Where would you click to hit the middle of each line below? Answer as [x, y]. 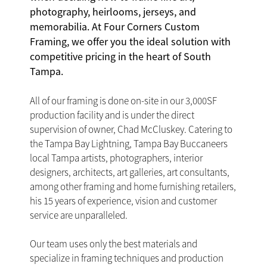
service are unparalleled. [79, 215]
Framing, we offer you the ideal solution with [130, 42]
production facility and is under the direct [112, 115]
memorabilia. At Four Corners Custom [115, 27]
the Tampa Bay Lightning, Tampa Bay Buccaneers [129, 144]
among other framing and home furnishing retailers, [133, 187]
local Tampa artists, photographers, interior [116, 158]
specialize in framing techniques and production [127, 258]
